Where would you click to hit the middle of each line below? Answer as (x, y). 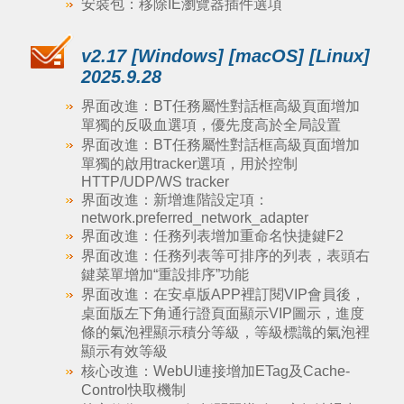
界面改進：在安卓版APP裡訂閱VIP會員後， (223, 294)
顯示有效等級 (124, 351)
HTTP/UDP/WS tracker (155, 182)
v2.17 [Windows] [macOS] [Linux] (225, 56)
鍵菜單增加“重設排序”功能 (165, 275)
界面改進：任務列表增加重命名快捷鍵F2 (212, 236)
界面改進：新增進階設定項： (174, 200)
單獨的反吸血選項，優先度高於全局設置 (211, 125)
